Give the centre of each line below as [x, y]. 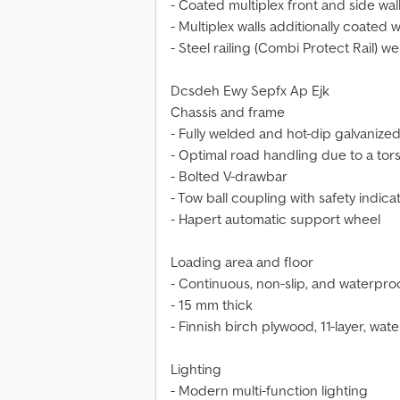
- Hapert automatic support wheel [275, 219]
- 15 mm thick [212, 305]
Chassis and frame [228, 112]
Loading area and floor [242, 262]
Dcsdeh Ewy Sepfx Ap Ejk [250, 91]
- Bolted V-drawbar [229, 176]
